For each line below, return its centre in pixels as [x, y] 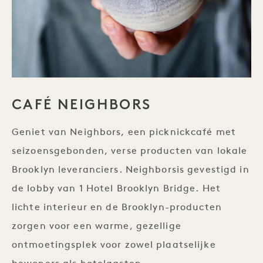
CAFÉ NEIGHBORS [82, 104]
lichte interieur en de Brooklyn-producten [117, 208]
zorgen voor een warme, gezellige [97, 227]
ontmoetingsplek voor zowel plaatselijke [114, 245]
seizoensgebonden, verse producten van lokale [130, 151]
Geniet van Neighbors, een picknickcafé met [124, 133]
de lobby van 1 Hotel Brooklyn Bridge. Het [116, 189]
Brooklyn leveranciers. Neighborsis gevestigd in [131, 170]
